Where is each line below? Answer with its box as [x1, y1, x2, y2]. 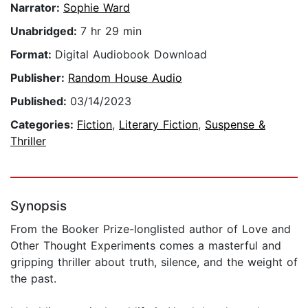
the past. [10, 272, 56, 286]
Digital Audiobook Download [55, 47, 207, 62]
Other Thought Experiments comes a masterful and [10, 239, 281, 253]
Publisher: [10, 71, 68, 85]
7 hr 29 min [80, 24, 142, 38]
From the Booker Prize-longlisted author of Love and [10, 222, 291, 236]
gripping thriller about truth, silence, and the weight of [10, 255, 298, 269]
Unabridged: [10, 24, 80, 38]
